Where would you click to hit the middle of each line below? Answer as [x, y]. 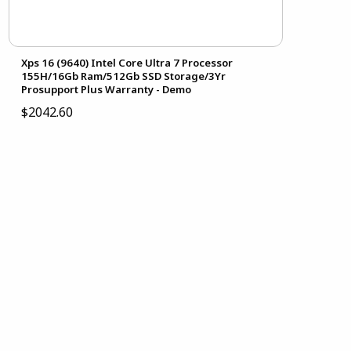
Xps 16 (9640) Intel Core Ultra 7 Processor [127, 62]
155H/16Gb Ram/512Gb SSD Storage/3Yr [123, 76]
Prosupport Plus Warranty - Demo [106, 89]
